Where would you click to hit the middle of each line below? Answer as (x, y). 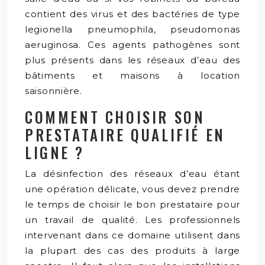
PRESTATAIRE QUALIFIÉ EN (125, 135)
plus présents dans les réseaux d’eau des (132, 60)
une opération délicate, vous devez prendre (132, 189)
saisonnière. (55, 91)
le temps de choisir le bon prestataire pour (132, 204)
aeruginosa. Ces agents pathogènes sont (132, 45)
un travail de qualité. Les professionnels (132, 220)
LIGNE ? (55, 152)
